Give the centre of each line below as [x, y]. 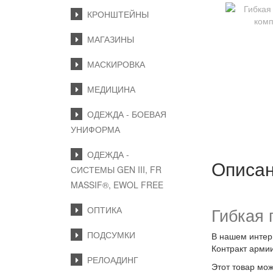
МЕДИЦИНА [109, 89]
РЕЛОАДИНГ [110, 260]
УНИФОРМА [95, 129]
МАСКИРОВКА [114, 64]
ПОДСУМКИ [109, 235]
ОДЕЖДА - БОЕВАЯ [124, 114]
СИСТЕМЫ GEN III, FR [116, 169]
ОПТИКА [102, 210]
